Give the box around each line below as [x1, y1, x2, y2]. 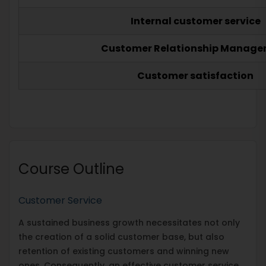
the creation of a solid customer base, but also [18, 230, 224, 243]
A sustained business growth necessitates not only [18, 216, 240, 229]
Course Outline [18, 159, 124, 179]
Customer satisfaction [137, 68, 254, 83]
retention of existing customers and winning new [18, 245, 229, 257]
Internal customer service [130, 14, 261, 28]
